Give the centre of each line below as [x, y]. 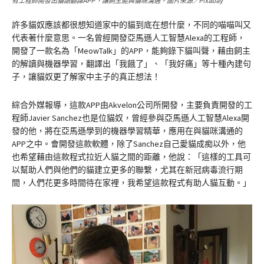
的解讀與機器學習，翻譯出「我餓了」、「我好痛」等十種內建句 [131, 63]
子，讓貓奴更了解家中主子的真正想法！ [86, 76]
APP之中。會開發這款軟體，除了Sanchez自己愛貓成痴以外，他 [129, 143]
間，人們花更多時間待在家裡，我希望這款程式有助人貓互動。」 [131, 182]
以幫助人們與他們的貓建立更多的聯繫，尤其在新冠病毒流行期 [127, 169]
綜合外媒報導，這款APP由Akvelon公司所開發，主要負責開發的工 [132, 105]
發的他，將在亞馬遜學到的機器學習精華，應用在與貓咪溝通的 [127, 131]
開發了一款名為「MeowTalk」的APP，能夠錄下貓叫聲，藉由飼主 [131, 50]
